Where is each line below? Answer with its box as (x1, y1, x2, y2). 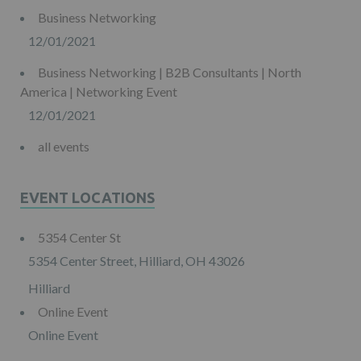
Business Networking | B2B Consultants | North (38, 64, 301, 80)
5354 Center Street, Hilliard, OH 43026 (28, 252, 245, 268)
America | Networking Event (20, 83, 177, 99)
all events (38, 138, 89, 154)
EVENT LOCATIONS (20, 189, 155, 205)
